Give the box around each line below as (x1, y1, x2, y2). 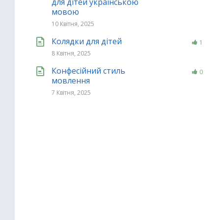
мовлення (52, 75, 90, 86)
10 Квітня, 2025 (52, 20, 94, 28)
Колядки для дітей (52, 36, 122, 47)
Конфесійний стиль (52, 65, 125, 76)
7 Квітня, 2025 (52, 88, 91, 97)
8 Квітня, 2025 (52, 49, 91, 57)
